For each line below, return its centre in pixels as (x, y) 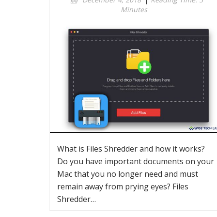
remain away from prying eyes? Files (123, 186)
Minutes (134, 9)
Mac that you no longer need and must (128, 174)
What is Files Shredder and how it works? (131, 149)
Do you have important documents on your (136, 161)
